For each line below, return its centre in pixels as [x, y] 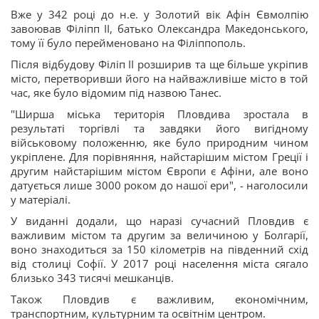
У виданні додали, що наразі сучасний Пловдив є [159, 221]
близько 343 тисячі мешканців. [94, 278]
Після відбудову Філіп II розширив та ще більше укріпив [159, 64]
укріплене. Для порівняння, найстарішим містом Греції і [159, 157]
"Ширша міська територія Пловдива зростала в [159, 114]
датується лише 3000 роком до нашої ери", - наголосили [159, 185]
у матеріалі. [41, 199]
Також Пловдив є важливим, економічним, [159, 299]
